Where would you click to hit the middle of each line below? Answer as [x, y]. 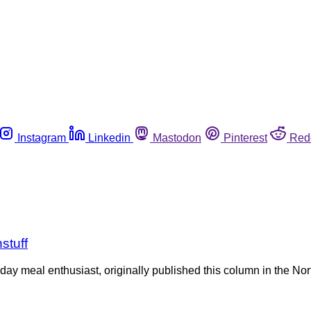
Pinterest [245, 137]
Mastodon [177, 137]
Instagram [42, 137]
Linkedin [109, 137]
